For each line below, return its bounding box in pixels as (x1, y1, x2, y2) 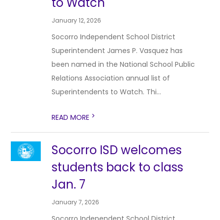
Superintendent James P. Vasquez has (52, 46, 183, 55)
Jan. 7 (52, 176, 86, 192)
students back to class (52, 159, 184, 175)
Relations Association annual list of (52, 73, 170, 83)
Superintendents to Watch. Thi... (52, 87, 162, 97)
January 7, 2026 (52, 198, 100, 206)
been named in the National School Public (52, 59, 195, 69)
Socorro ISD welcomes (52, 142, 182, 158)
